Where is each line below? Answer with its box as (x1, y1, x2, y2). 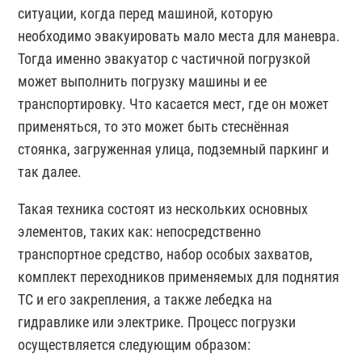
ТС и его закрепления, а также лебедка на (18, 291, 273, 309)
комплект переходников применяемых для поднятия (18, 268, 340, 286)
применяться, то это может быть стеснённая (18, 118, 290, 136)
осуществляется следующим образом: (18, 336, 251, 354)
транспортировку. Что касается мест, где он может (18, 95, 330, 113)
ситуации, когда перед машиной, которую (18, 5, 274, 23)
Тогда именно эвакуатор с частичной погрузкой (18, 50, 311, 68)
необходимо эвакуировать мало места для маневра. (18, 27, 341, 45)
